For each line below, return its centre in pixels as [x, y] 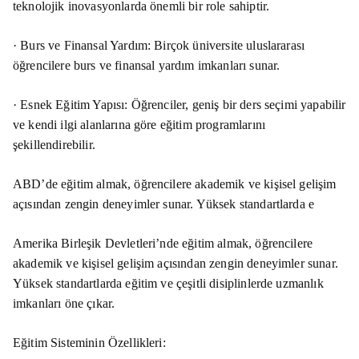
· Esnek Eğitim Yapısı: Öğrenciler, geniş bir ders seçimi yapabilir [179, 104]
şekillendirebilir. [54, 144]
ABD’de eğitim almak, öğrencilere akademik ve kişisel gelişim [175, 184]
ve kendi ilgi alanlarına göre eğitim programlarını [139, 124]
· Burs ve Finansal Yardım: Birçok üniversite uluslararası [159, 45]
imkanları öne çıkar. [64, 303]
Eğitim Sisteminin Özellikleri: [89, 342]
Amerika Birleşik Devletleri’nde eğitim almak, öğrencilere [163, 243]
